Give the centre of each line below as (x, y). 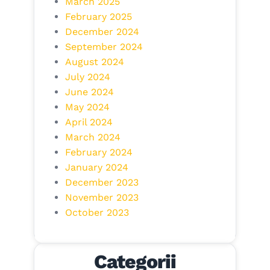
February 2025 (98, 16)
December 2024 (102, 31)
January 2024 (96, 167)
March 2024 (93, 137)
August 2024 (94, 61)
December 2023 (102, 182)
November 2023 (102, 197)
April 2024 (89, 122)
